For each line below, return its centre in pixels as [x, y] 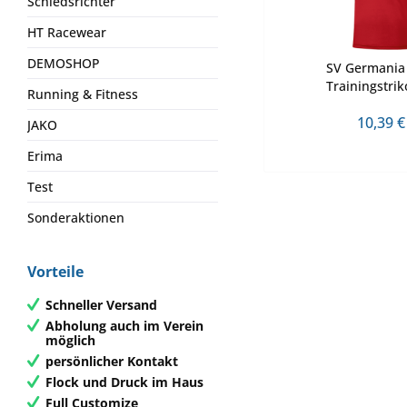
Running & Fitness [83, 94]
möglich [70, 340]
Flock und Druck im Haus [124, 382]
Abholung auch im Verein [124, 325]
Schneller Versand [101, 304]
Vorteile [55, 272]
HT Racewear [67, 32]
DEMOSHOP [64, 63]
